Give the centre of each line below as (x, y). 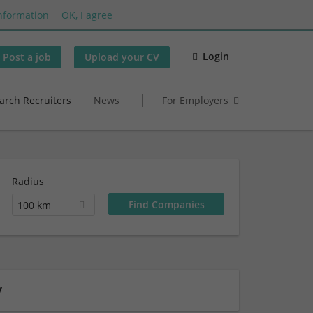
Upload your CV (122, 57)
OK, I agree (87, 15)
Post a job (27, 57)
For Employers (195, 100)
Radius (28, 181)
